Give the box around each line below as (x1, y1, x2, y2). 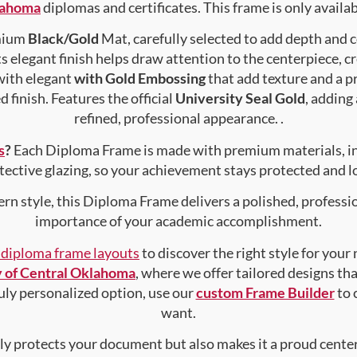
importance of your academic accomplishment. (35, 212, 322, 230)
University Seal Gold (175, 89, 305, 108)
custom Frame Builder (195, 283, 335, 301)
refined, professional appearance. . (73, 109, 284, 127)
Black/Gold (27, 29, 99, 48)
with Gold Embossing (73, 69, 206, 88)
